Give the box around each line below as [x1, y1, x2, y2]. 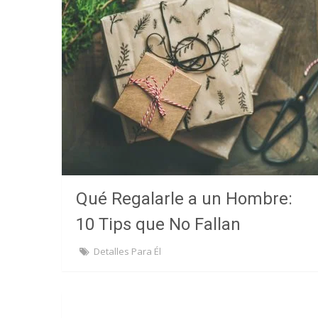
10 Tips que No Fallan [76, 214, 241, 234]
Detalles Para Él [94, 245, 161, 258]
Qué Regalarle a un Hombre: [76, 189, 292, 209]
